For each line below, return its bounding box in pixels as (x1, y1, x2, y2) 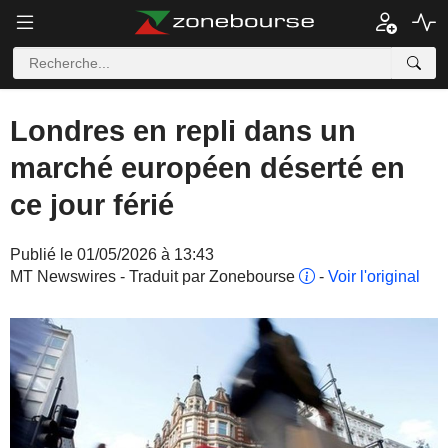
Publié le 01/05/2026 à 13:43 (10, 246, 214, 263)
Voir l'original (328, 268, 420, 285)
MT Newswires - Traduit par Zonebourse (10, 268, 299, 285)
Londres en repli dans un (10, 115, 356, 147)
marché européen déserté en (10, 152, 405, 184)
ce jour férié (10, 189, 174, 221)
